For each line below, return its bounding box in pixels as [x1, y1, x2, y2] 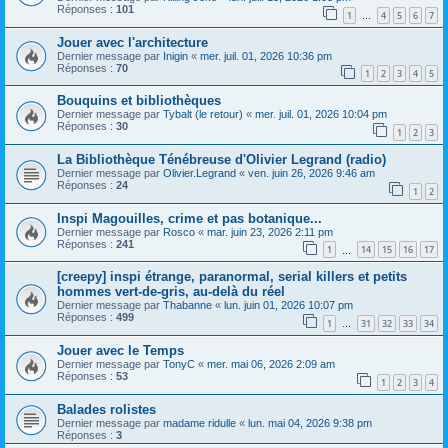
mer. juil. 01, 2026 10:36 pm [200, 49, 332, 62]
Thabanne [163, 299, 212, 312]
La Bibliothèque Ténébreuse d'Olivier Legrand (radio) [57, 152, 386, 168]
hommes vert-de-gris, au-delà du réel [57, 284, 285, 300]
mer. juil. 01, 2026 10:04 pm [255, 108, 387, 121]
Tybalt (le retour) [163, 108, 243, 121]
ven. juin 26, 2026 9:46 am [248, 167, 375, 180]
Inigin [163, 49, 188, 62]
